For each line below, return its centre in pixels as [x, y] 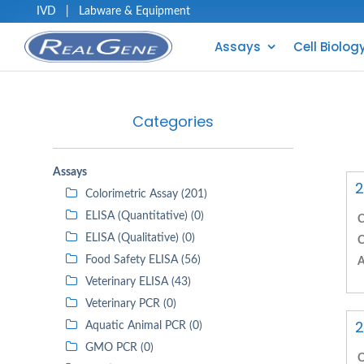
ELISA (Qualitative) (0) [140, 238]
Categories [173, 121]
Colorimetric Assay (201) [146, 194]
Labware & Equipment [134, 11]
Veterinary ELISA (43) [138, 282]
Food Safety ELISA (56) [143, 260]
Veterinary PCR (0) [131, 304]
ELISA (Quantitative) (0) [145, 216]
